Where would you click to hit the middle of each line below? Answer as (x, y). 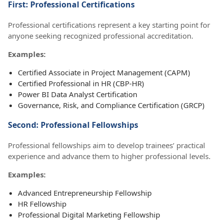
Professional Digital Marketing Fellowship (89, 215)
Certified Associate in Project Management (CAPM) (104, 73)
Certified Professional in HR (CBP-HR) (81, 83)
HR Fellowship (42, 204)
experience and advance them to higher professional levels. (109, 156)
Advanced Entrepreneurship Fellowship (85, 193)
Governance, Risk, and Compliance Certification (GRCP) (111, 105)
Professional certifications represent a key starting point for (109, 25)
